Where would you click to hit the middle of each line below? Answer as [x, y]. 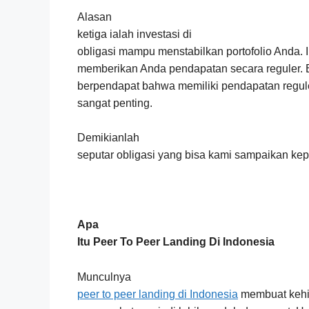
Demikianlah [108, 138]
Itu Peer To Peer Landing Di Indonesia [176, 242]
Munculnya [104, 277]
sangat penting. [115, 103]
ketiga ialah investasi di [134, 34]
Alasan [94, 17]
